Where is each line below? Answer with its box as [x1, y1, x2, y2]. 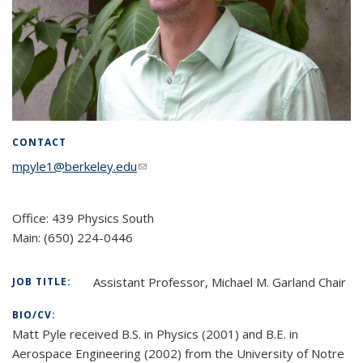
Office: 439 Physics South [12, 209, 154, 226]
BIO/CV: [12, 307, 59, 322]
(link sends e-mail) [137, 157, 237, 174]
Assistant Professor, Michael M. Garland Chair [93, 273, 346, 290]
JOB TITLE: [12, 274, 75, 288]
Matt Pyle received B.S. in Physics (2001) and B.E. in [12, 325, 298, 342]
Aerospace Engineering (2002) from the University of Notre [12, 344, 344, 361]
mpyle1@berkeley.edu [12, 157, 137, 174]
